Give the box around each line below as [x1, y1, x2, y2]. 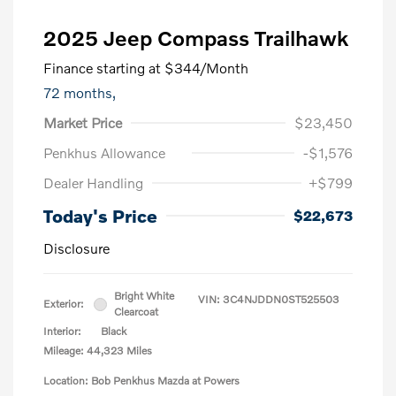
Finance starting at [43, 59, 161, 77]
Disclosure [43, 240, 110, 257]
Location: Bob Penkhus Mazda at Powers [43, 374, 240, 388]
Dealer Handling [43, 174, 143, 192]
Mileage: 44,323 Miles [43, 344, 152, 358]
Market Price [43, 114, 122, 132]
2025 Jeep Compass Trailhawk [43, 25, 348, 51]
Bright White [114, 289, 174, 303]
